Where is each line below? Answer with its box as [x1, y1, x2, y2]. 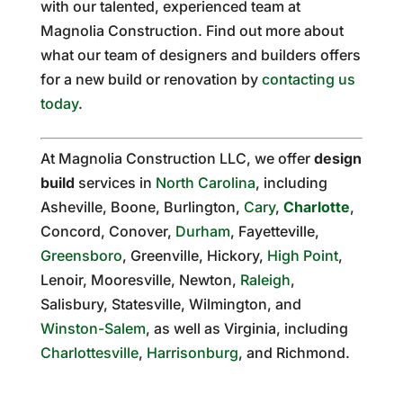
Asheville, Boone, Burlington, [40, 197, 244, 216]
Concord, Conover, [40, 221, 175, 240]
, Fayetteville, [229, 221, 319, 240]
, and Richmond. [237, 343, 350, 362]
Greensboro [40, 246, 122, 264]
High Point [266, 246, 338, 264]
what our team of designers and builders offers [40, 45, 361, 64]
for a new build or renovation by [40, 69, 262, 88]
